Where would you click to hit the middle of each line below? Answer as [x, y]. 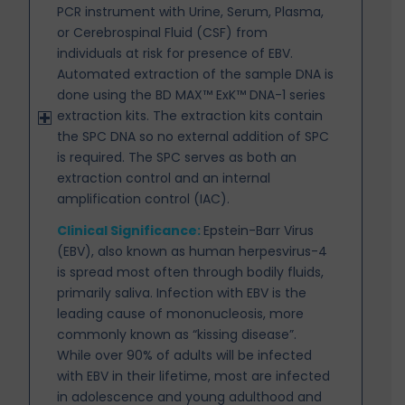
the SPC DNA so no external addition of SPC [193, 136]
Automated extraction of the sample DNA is [196, 74]
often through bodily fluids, [239, 272]
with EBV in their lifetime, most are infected [194, 376]
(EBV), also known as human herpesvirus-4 [193, 251]
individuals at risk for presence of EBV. [175, 53]
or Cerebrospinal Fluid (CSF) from [163, 32]
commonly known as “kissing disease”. [177, 334]
